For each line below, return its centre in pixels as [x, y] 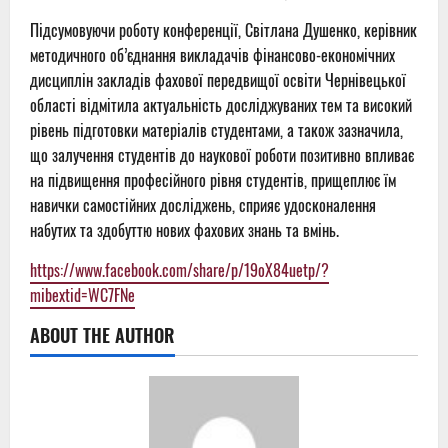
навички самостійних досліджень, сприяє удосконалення [203, 205]
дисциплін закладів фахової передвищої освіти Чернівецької [218, 80]
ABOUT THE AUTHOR [102, 335]
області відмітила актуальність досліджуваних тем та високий [221, 105]
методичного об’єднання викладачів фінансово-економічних [212, 55]
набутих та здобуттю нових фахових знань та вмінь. [184, 230]
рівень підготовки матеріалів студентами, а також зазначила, [216, 130]
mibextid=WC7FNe [82, 295]
